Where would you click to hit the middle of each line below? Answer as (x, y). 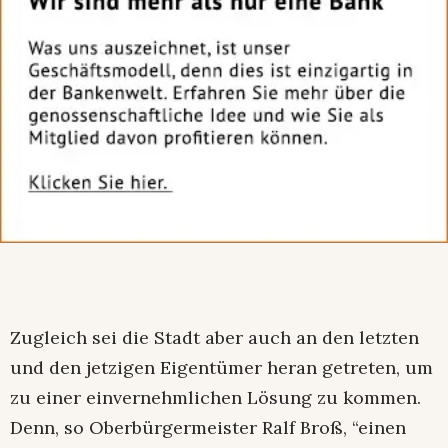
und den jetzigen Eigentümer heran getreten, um (221, 367)
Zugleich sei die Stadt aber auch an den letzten (214, 337)
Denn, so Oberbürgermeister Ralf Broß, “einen (208, 427)
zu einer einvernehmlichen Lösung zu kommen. (215, 397)
